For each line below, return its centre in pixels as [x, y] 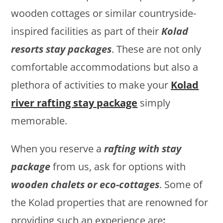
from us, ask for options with [118, 166]
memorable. [39, 120]
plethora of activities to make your [91, 85]
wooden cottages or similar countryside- [104, 13]
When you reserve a [58, 148]
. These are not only [157, 49]
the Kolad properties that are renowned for [110, 202]
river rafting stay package [74, 103]
